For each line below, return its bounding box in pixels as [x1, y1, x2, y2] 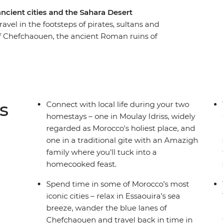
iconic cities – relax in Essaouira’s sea [46, 191, 181, 201]
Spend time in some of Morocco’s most [46, 179, 190, 189]
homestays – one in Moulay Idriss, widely [46, 111, 196, 121]
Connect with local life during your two [46, 100, 190, 110]
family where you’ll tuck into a [46, 147, 157, 157]
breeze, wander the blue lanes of [46, 203, 167, 213]
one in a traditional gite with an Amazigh [46, 135, 199, 145]
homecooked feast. [46, 159, 117, 169]
